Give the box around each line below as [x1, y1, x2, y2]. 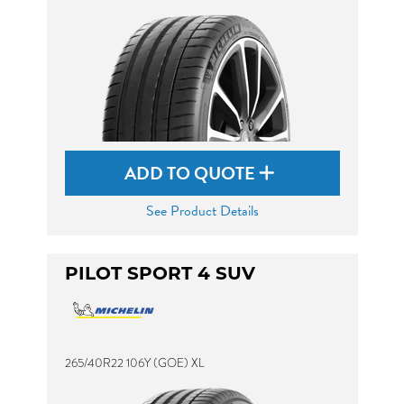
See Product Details [145, 200, 259, 222]
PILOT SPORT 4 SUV [64, 266, 255, 284]
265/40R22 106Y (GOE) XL [64, 354, 205, 372]
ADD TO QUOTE [124, 160, 259, 187]
